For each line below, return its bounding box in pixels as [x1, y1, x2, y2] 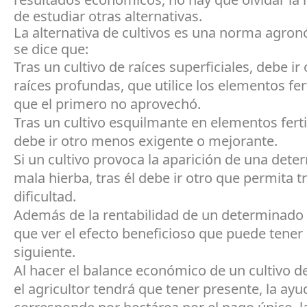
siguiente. [14, 243, 75, 261]
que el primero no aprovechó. [14, 95, 201, 113]
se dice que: [14, 40, 88, 58]
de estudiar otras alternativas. [14, 7, 202, 25]
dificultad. [14, 187, 76, 206]
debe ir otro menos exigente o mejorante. [14, 132, 278, 150]
